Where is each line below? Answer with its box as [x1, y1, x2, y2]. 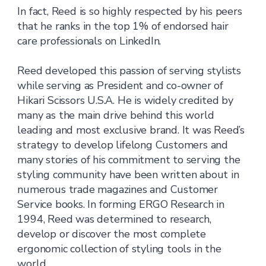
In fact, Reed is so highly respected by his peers [17, 4, 242, 18]
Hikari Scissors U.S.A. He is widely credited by [17, 93, 234, 107]
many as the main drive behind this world [17, 108, 214, 122]
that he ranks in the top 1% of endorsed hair [17, 19, 229, 33]
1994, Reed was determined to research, [17, 212, 211, 226]
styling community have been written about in [17, 167, 239, 182]
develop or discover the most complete [17, 227, 207, 241]
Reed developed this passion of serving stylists [17, 64, 242, 78]
